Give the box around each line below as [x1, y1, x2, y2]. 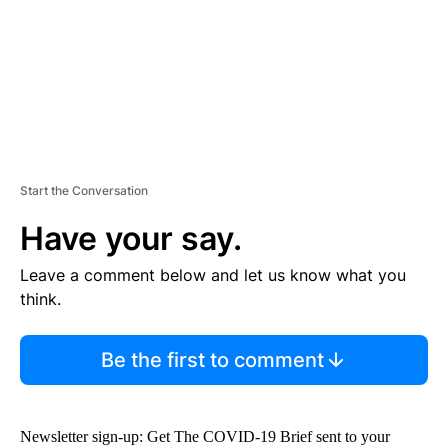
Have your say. [20, 218, 242, 258]
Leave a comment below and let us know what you [20, 264, 406, 285]
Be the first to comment [100, 347, 324, 372]
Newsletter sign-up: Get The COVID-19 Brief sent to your [20, 427, 390, 445]
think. [20, 288, 61, 309]
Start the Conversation [20, 182, 148, 198]
